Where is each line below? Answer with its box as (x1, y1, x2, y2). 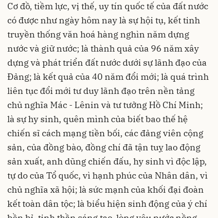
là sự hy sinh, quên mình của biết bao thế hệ (7, 113, 188, 125)
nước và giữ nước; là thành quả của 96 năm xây (7, 42, 199, 54)
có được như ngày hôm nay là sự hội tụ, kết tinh (7, 14, 200, 26)
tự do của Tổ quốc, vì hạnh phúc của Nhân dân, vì (7, 169, 208, 181)
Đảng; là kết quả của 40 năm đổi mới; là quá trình (7, 71, 209, 82)
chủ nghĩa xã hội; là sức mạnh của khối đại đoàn (7, 183, 204, 195)
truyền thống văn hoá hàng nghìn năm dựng (7, 28, 189, 40)
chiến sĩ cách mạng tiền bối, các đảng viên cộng (7, 127, 203, 139)
